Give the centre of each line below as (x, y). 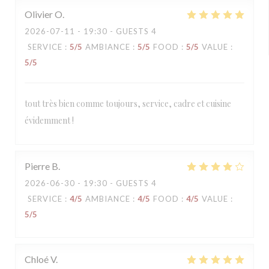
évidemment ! (49, 120)
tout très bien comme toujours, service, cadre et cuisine (128, 104)
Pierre (37, 166)
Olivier (39, 14)
